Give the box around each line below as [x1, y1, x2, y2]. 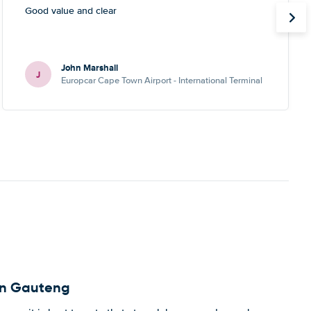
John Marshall [60, 61, 118, 74]
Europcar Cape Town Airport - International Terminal [60, 75, 262, 86]
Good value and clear [24, 5, 117, 17]
